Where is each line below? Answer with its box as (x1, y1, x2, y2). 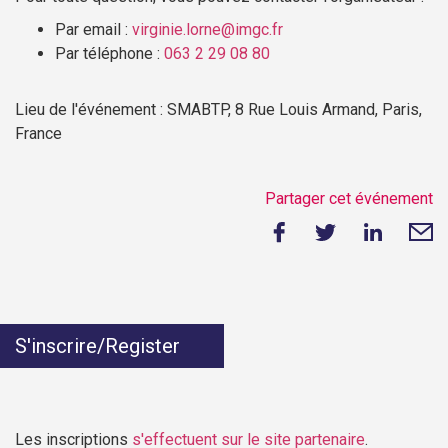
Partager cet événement (265, 189, 433, 209)
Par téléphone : (55, 44, 164, 64)
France (15, 124, 62, 144)
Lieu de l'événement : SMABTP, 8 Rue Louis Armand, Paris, (15, 100, 422, 120)
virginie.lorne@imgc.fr (132, 20, 283, 40)
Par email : (55, 20, 132, 40)
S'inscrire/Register (15, 334, 180, 359)
